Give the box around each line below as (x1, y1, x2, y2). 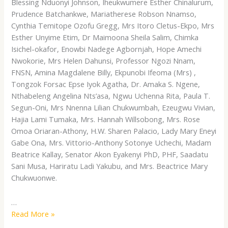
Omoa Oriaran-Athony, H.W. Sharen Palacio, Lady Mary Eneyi (11, 125, 217, 136)
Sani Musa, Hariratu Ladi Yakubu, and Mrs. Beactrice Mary (11, 160, 208, 171)
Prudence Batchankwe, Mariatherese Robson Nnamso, (11, 8, 197, 19)
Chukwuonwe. (11, 172, 58, 183)
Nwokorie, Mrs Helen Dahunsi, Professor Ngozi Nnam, (11, 55, 196, 66)
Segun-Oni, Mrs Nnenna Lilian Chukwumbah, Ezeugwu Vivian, (11, 102, 216, 112)
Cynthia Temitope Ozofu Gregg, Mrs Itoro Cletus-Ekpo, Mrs (11, 20, 215, 31)
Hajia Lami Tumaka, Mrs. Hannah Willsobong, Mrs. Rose (11, 113, 201, 124)
